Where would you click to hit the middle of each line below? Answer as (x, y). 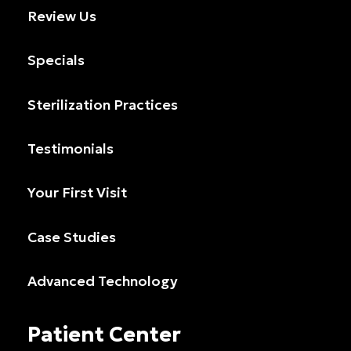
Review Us (62, 16)
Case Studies (72, 237)
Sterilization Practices (103, 105)
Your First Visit (78, 193)
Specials (56, 61)
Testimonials (71, 149)
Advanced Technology (103, 282)
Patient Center (105, 334)
